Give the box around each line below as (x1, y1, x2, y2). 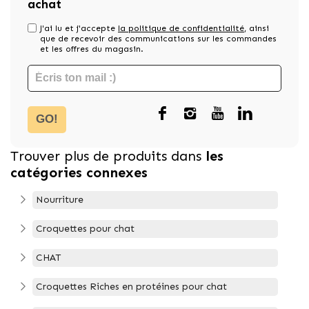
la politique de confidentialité (118, 23, 244, 33)
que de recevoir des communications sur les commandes (40, 33, 277, 43)
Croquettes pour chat (36, 222, 134, 235)
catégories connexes (10, 163, 148, 181)
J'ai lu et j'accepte (40, 23, 118, 33)
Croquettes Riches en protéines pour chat (36, 280, 227, 292)
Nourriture (36, 193, 83, 206)
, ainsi (244, 23, 269, 33)
